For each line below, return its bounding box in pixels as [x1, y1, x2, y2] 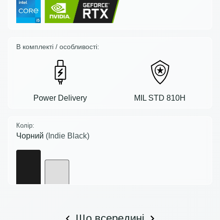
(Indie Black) [46, 131, 89, 140]
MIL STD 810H [134, 93, 186, 102]
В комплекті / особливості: [16, 42, 99, 51]
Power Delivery [33, 93, 87, 102]
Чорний [16, 131, 46, 140]
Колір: [16, 121, 34, 129]
